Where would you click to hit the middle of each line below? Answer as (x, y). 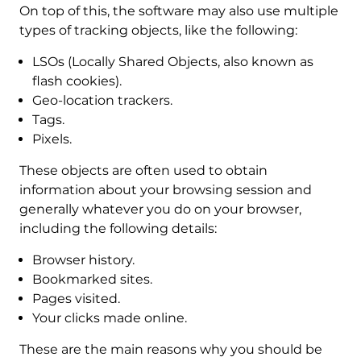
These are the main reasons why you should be (170, 350)
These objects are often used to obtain (143, 171)
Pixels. (52, 139)
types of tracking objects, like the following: (158, 31)
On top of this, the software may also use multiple (178, 11)
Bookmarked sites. (92, 280)
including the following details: (118, 229)
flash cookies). (77, 81)
